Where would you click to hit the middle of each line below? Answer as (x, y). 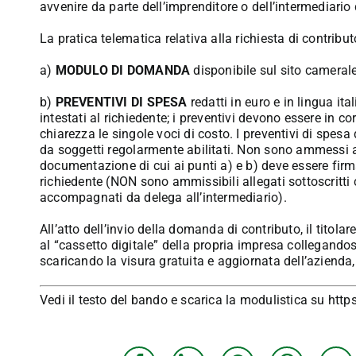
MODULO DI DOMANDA (123, 70)
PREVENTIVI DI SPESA (120, 102)
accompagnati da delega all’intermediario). (163, 197)
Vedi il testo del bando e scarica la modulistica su (184, 300)
